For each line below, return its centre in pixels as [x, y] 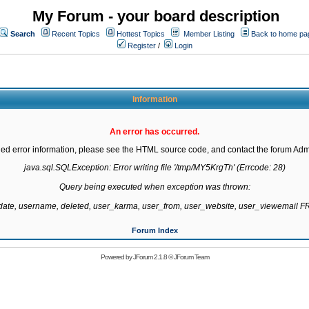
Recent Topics [76, 34]
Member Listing [209, 34]
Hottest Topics [141, 34]
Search [23, 34]
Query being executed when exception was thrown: [154, 187]
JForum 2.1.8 [150, 257]
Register [141, 46]
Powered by [117, 257]
